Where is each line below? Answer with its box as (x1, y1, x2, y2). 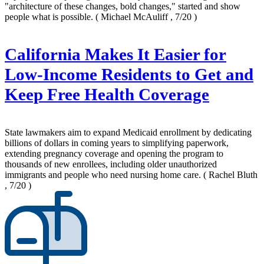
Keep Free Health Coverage (5, 85, 209, 104)
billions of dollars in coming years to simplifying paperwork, (5, 138, 229, 148)
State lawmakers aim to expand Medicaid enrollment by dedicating (5, 127, 252, 138)
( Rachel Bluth (203, 170, 258, 180)
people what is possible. (5, 12, 95, 22)
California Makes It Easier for (5, 45, 226, 64)
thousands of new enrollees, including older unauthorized (5, 159, 217, 170)
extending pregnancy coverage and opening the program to (5, 148, 223, 159)
